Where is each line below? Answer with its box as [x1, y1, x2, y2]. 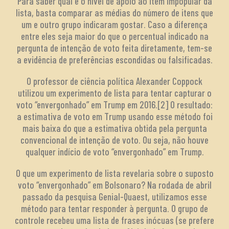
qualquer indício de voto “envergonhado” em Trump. [25, 146, 204, 158]
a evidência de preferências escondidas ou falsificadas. [16, 54, 213, 66]
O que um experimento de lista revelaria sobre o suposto [15, 167, 214, 179]
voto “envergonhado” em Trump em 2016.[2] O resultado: [16, 99, 213, 111]
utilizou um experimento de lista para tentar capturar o [17, 87, 212, 99]
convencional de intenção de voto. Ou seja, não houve [20, 134, 209, 146]
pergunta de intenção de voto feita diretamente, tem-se [17, 42, 212, 54]
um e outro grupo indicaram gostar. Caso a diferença [21, 18, 208, 31]
